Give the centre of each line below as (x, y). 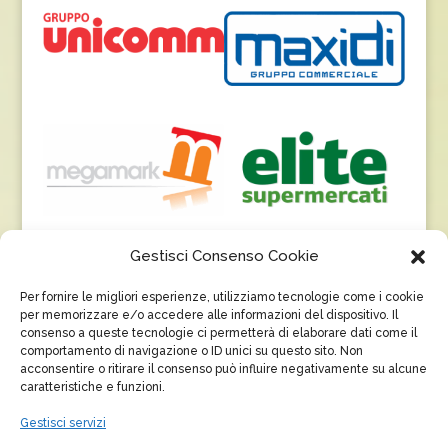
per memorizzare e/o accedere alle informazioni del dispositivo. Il (209, 315)
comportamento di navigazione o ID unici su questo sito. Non (191, 351)
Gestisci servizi (63, 423)
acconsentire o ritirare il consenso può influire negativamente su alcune (223, 369)
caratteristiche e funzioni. (92, 387)
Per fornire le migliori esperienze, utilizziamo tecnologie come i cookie (222, 297)
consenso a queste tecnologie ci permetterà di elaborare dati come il (218, 333)
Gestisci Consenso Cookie (224, 256)
